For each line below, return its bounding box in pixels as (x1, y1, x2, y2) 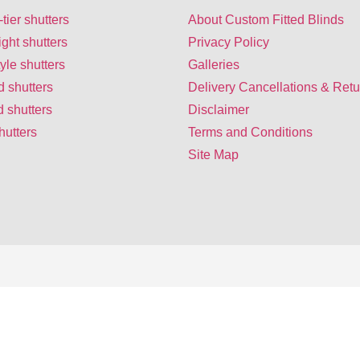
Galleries (188, 58, 239, 72)
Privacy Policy (188, 35, 269, 50)
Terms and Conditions (188, 125, 313, 140)
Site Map (188, 148, 239, 162)
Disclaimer (188, 103, 249, 117)
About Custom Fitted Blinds (188, 13, 344, 27)
